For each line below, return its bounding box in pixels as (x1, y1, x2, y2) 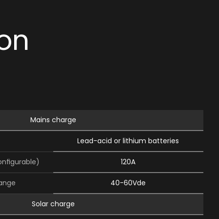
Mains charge (30, 115, 76, 125)
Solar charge (31, 199, 75, 209)
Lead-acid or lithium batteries (77, 136, 179, 146)
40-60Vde (110, 178, 146, 188)
